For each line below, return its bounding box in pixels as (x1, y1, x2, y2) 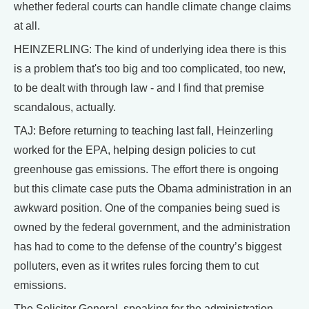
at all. (14, 20, 40, 32)
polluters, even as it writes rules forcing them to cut (14, 260, 259, 272)
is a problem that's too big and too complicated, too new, (14, 63, 286, 74)
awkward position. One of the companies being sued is (14, 202, 280, 214)
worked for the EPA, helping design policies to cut (14, 144, 255, 156)
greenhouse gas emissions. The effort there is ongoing (14, 163, 279, 175)
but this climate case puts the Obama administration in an (14, 183, 292, 195)
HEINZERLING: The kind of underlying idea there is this (14, 43, 286, 55)
